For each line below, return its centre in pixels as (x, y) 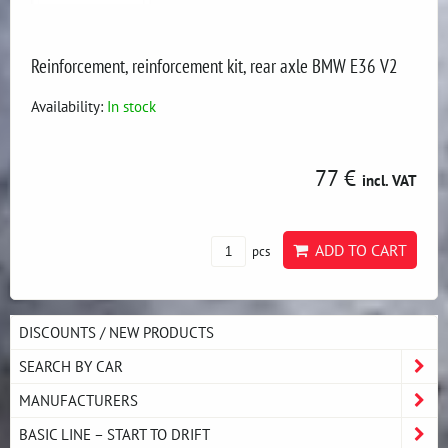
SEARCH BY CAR (71, 366)
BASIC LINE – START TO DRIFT (114, 434)
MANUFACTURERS (78, 400)
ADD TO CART (357, 250)
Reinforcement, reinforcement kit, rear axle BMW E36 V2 (214, 65)
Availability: (69, 106)
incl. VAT (389, 180)
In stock (131, 106)
